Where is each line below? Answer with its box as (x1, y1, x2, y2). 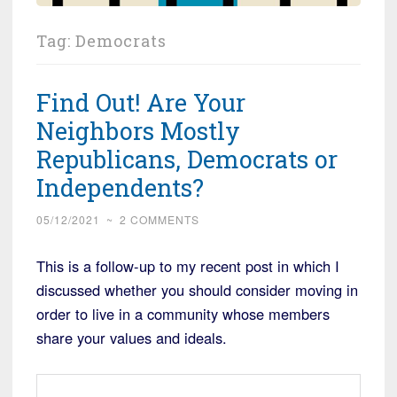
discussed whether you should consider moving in (36, 279, 358, 301)
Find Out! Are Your (36, 87, 245, 119)
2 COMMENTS (120, 212, 199, 228)
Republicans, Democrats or (36, 144, 338, 175)
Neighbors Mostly (36, 115, 240, 147)
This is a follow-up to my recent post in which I (36, 255, 339, 277)
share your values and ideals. (36, 327, 227, 349)
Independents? (36, 172, 204, 204)
